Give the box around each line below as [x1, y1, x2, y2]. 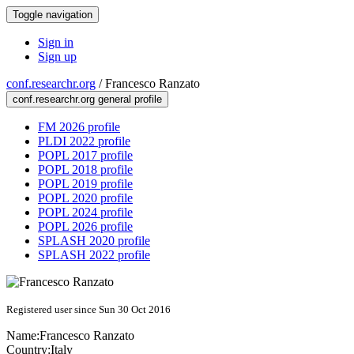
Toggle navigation [13, 9, 92, 21]
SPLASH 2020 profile [38, 234, 150, 247]
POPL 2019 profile [38, 177, 133, 190]
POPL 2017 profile [38, 149, 133, 162]
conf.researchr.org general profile [13, 93, 162, 105]
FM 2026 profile [38, 120, 120, 134]
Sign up [38, 50, 77, 63]
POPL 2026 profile [38, 220, 133, 233]
